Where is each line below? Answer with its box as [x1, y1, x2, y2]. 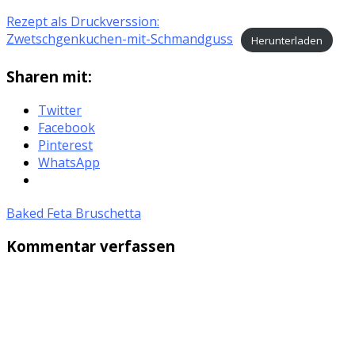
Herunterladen [250, 32, 323, 48]
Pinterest [38, 136, 93, 154]
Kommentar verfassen [6, 236, 175, 257]
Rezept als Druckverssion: [6, 13, 159, 31]
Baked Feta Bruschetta [6, 204, 141, 222]
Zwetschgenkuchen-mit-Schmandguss [6, 30, 233, 48]
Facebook [38, 118, 95, 136]
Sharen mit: [6, 67, 92, 87]
